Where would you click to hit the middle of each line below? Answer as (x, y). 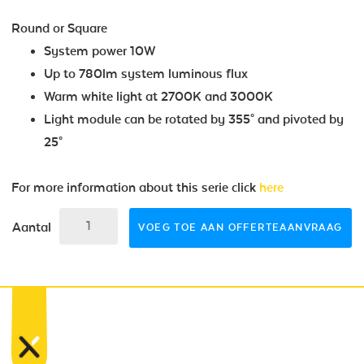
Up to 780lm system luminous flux (146, 74)
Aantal (32, 227)
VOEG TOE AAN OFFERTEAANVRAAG (240, 227)
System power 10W (100, 51)
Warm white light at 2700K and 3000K (158, 96)
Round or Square (59, 28)
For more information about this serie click (135, 187)
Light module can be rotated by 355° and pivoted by (194, 119)
